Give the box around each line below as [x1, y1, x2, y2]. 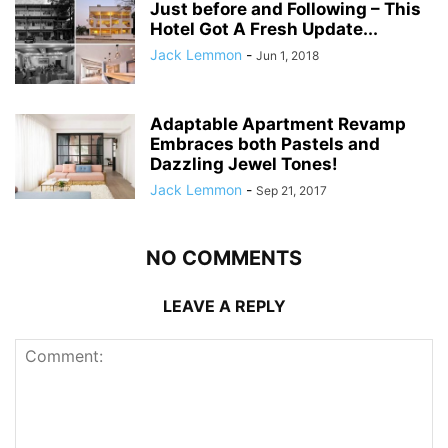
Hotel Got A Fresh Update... [150, 18, 378, 39]
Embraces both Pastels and [150, 133, 380, 154]
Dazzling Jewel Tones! [150, 153, 338, 174]
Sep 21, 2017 [256, 182, 327, 198]
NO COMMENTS [146, 245, 302, 270]
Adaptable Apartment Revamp [150, 113, 406, 134]
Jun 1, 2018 [256, 47, 319, 63]
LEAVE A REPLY [162, 295, 286, 316]
